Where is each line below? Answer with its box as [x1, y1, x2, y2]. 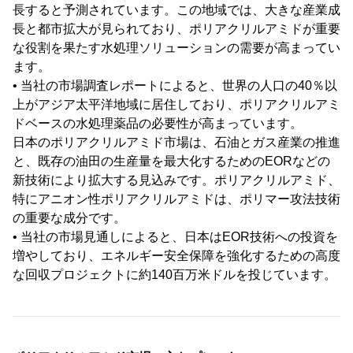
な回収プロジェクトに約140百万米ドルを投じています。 [13, 268, 336, 282]
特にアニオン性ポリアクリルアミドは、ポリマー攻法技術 [13, 192, 340, 206]
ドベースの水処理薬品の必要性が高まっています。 [13, 117, 303, 131]
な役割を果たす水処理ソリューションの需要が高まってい [13, 41, 340, 55]
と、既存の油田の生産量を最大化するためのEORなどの [13, 154, 330, 169]
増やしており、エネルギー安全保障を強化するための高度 [13, 249, 340, 263]
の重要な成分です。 [13, 211, 126, 225]
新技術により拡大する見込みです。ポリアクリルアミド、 [13, 173, 340, 188]
